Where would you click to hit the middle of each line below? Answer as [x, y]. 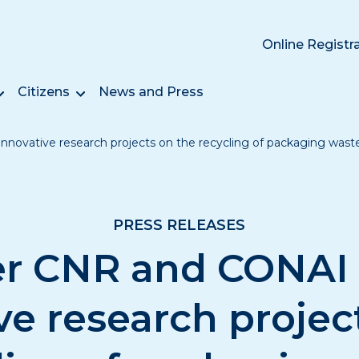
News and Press [151, 92]
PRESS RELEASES [179, 225]
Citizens [44, 92]
